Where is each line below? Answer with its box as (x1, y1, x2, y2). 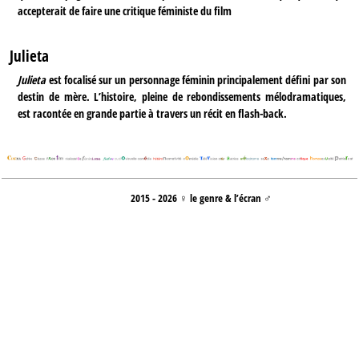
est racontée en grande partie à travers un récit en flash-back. (18, 105, 288, 121)
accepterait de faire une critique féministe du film (18, 3, 232, 19)
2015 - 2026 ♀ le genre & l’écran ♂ (131, 191, 272, 206)
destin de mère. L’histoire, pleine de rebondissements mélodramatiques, (18, 88, 346, 104)
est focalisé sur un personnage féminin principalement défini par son (48, 71, 346, 87)
